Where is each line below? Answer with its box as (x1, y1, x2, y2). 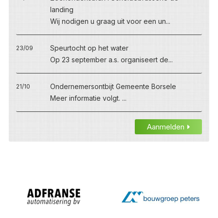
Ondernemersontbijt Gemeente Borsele (50, 82, 176, 91)
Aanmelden (147, 122, 185, 131)
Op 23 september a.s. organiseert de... (50, 55, 173, 64)
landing (50, 5, 73, 14)
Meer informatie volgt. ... (50, 93, 127, 102)
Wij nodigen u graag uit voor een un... (50, 17, 170, 25)
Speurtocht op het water (50, 43, 128, 52)
